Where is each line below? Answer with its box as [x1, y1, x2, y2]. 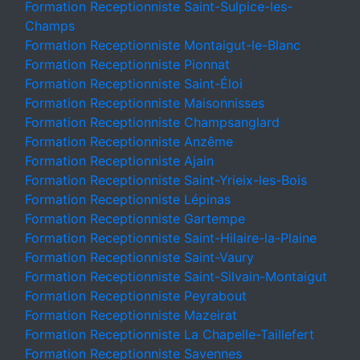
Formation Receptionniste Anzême [25, 133, 233, 149]
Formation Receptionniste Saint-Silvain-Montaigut [25, 268, 327, 284]
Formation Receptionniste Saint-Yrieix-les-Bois [25, 172, 307, 188]
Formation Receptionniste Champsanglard [25, 114, 280, 130]
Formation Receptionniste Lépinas [25, 191, 231, 207]
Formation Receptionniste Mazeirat [25, 307, 237, 323]
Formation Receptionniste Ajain [25, 153, 214, 169]
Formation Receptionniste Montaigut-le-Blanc [25, 37, 301, 53]
